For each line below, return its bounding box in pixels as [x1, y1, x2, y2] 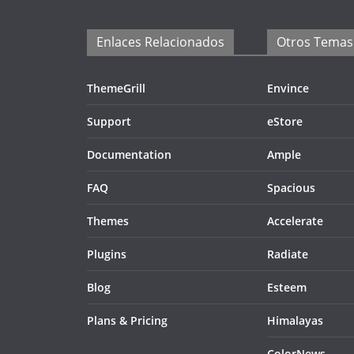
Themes [87, 213, 129, 228]
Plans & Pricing [87, 313, 168, 328]
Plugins [87, 247, 126, 262]
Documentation [87, 147, 171, 162]
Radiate [267, 247, 308, 262]
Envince [267, 81, 309, 96]
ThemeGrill [87, 81, 145, 96]
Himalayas [267, 313, 323, 328]
